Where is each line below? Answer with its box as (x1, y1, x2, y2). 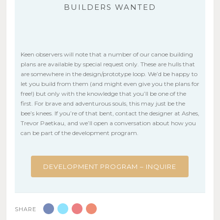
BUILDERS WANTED (63, 2, 156, 12)
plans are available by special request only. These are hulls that (20, 60, 195, 68)
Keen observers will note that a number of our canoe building (20, 50, 193, 58)
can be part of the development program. (20, 129, 138, 137)
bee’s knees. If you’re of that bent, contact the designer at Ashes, (20, 109, 199, 117)
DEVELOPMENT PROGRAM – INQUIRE (43, 162, 177, 170)
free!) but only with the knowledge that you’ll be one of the (20, 89, 186, 97)
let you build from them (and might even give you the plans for (20, 80, 199, 87)
